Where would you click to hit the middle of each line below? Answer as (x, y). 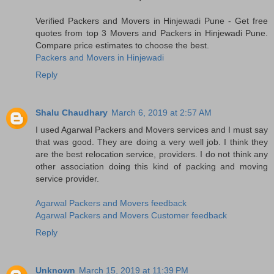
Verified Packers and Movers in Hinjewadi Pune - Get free (152, 20)
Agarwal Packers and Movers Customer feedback (131, 215)
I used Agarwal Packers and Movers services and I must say (152, 129)
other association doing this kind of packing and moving (152, 166)
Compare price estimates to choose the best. (122, 45)
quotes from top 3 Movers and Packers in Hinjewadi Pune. (152, 33)
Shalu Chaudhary (72, 112)
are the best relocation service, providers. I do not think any (152, 154)
